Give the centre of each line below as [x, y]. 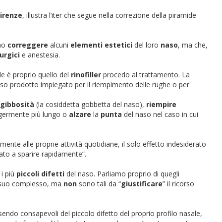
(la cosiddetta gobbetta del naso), [90, 104]
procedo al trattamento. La [145, 75]
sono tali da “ [99, 184]
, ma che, [193, 45]
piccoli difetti [40, 174]
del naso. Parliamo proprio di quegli [122, 174]
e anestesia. [40, 55]
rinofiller [86, 75]
